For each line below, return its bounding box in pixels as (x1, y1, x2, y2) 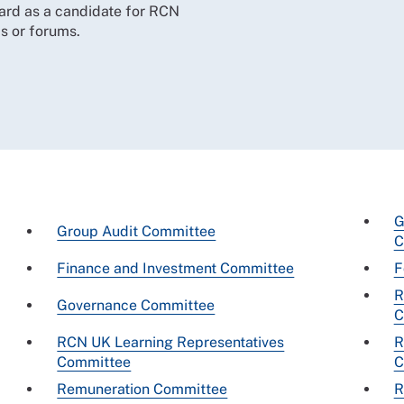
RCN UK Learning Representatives (57, 333, 285, 351)
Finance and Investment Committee (57, 259, 295, 277)
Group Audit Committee (57, 222, 216, 240)
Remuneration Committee (57, 380, 228, 398)
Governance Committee (57, 296, 216, 314)
